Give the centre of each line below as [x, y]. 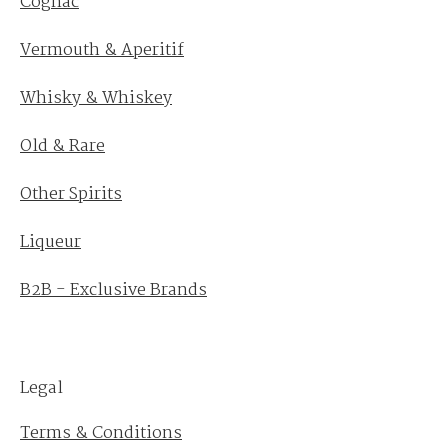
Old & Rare [62, 146]
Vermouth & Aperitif [102, 50]
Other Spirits [71, 194]
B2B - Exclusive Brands [113, 290]
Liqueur [50, 242]
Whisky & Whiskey [96, 98]
